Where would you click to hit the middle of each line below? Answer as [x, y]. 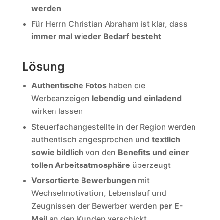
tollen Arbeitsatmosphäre [81, 165]
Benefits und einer [153, 152]
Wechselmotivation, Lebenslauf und [99, 193]
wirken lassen [57, 111]
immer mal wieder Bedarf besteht [96, 37]
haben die [126, 86]
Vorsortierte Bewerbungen [83, 180]
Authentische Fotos [69, 86]
